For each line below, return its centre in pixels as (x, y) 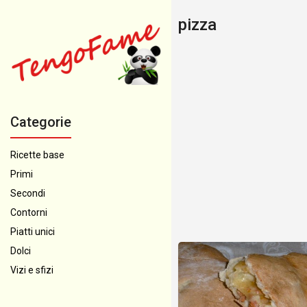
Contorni (29, 212)
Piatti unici (33, 232)
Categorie (41, 122)
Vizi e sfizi (32, 270)
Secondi (28, 193)
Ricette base (37, 155)
